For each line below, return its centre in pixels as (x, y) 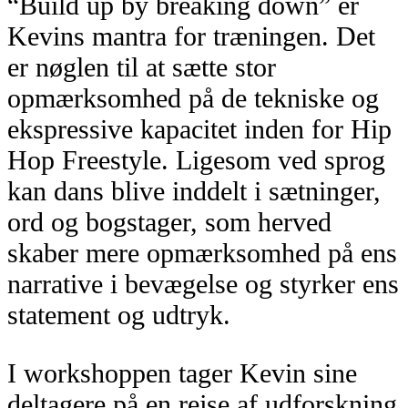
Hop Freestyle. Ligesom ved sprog (196, 159)
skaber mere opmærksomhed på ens (202, 252)
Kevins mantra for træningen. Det (191, 36)
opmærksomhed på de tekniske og (193, 97)
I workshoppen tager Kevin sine (182, 372)
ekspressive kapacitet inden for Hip (199, 128)
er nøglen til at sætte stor (142, 66)
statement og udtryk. (119, 314)
